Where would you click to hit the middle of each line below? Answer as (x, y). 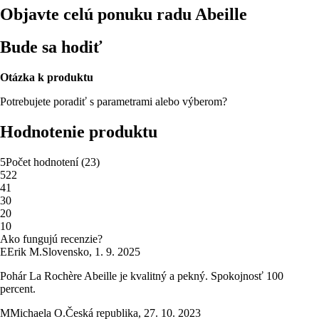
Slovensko (66, 252)
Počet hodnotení (42, 162)
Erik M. (25, 252)
